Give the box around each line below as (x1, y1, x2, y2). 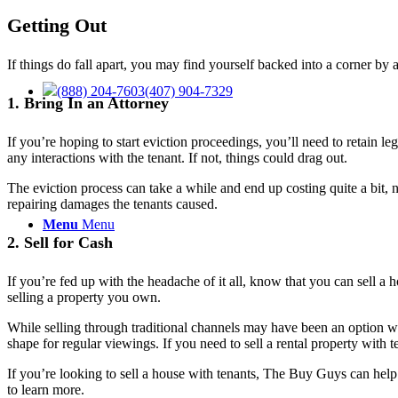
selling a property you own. (7, 290, 161, 306)
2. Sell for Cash (7, 234, 113, 252)
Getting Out (7, 14, 107, 37)
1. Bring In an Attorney (7, 94, 169, 113)
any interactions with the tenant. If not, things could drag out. (7, 150, 347, 166)
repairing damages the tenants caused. (7, 196, 218, 212)
